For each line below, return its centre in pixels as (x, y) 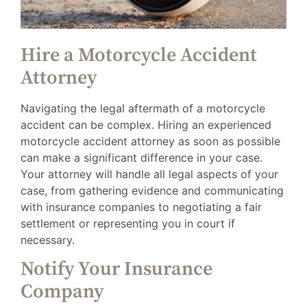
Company (62, 292)
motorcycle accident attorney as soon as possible (150, 141)
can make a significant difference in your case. (142, 157)
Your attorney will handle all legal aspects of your (149, 174)
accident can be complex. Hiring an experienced (146, 124)
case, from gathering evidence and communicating (152, 190)
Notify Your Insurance (116, 269)
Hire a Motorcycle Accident (139, 55)
